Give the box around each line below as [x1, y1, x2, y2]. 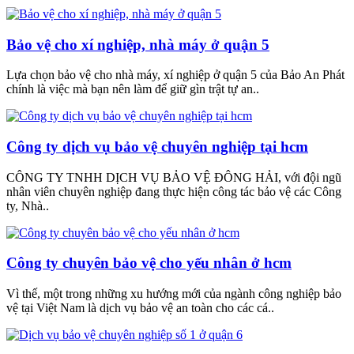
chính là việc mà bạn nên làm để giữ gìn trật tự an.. [6, 82, 259, 96]
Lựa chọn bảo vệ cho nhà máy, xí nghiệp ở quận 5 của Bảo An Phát [6, 68, 345, 82]
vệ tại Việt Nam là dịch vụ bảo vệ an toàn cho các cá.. [6, 301, 274, 315]
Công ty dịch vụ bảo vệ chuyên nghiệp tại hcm [6, 138, 308, 156]
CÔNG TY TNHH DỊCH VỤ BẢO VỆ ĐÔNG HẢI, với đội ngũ [6, 170, 341, 184]
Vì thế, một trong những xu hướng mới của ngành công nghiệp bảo [6, 287, 341, 301]
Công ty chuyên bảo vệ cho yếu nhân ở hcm [6, 254, 292, 272]
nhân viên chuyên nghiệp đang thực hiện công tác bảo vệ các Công [6, 184, 341, 198]
